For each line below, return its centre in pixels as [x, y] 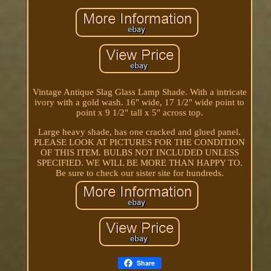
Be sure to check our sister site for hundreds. [139, 173]
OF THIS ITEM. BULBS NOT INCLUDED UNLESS [139, 152]
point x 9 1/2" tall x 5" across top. [139, 112]
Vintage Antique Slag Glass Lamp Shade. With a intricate [139, 92]
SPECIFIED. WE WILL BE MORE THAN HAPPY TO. [139, 162]
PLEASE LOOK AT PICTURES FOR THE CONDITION [140, 142]
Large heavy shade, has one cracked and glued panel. [140, 132]
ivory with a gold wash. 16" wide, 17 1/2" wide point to [140, 102]
